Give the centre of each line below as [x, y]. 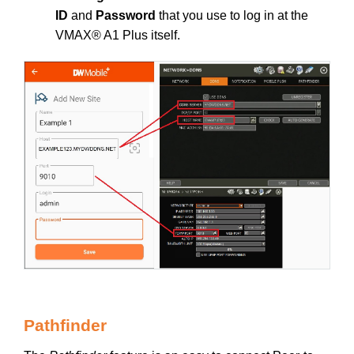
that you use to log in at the [232, 16]
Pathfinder [65, 325]
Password [126, 16]
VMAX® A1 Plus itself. [118, 36]
